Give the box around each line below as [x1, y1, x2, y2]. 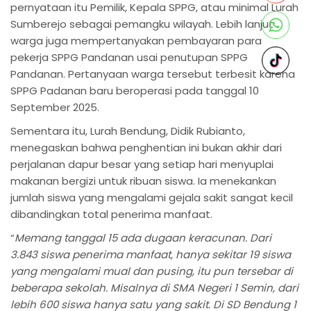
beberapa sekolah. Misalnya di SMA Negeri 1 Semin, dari [10, 280, 299, 295]
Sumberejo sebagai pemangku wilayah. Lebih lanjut [10, 16, 274, 31]
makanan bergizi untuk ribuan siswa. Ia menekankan [10, 173, 276, 188]
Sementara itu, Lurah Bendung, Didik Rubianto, [10, 123, 245, 138]
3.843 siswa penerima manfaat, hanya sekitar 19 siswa [10, 246, 291, 262]
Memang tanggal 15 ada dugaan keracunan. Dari [15, 230, 271, 245]
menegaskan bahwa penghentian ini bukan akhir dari [10, 140, 282, 155]
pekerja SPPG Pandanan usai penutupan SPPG [10, 49, 248, 65]
